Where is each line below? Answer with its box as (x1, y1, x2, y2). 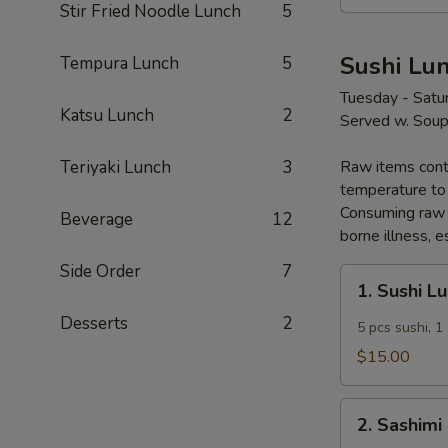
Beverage (60, 208, 133, 231)
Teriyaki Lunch (60, 156, 171, 179)
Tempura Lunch (60, 52, 179, 75)
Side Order (60, 260, 141, 283)
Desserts (60, 312, 128, 335)
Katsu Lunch (60, 104, 154, 127)
